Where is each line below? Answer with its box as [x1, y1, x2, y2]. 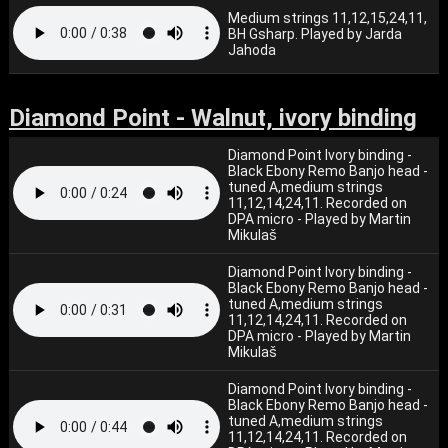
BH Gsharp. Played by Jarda [228, 26, 403, 42]
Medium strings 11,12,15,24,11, [228, 10, 428, 26]
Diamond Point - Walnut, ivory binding [8, 104, 417, 132]
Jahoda [228, 42, 277, 58]
